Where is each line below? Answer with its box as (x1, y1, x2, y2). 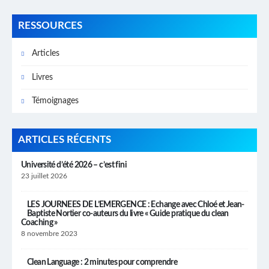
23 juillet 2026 (21, 172, 67, 180)
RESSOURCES (18, 21, 82, 31)
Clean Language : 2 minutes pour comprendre (27, 258, 178, 267)
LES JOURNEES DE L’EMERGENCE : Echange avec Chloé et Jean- (27, 201, 244, 210)
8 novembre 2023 (21, 230, 77, 238)
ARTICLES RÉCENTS (18, 135, 111, 145)
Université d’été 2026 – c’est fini (21, 161, 127, 170)
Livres (31, 73, 53, 82)
